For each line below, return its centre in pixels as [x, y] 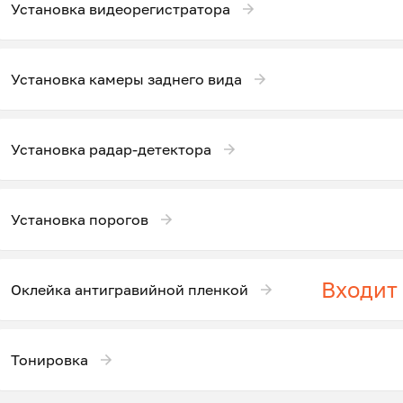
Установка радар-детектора [111, 149]
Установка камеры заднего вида [126, 79]
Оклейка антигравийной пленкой [130, 289]
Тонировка [49, 359]
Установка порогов [80, 219]
